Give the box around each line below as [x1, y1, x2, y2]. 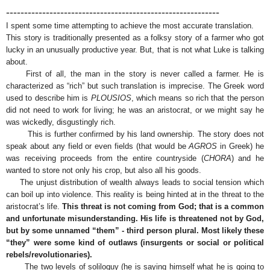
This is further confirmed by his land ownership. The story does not [6, 129, 264, 139]
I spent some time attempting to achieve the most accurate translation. [6, 20, 254, 30]
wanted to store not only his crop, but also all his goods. [6, 165, 201, 175]
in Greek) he [217, 141, 265, 151]
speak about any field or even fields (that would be [6, 141, 189, 151]
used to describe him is [6, 93, 91, 102]
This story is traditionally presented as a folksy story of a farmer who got [6, 33, 264, 42]
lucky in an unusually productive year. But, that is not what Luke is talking [6, 45, 264, 54]
